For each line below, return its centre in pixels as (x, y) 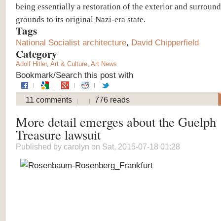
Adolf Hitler (31, 64)
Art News (104, 64)
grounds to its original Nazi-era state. (81, 19)
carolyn (76, 147)
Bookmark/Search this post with (74, 75)
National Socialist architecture (71, 42)
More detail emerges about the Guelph (116, 121)
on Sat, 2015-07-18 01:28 (135, 147)
